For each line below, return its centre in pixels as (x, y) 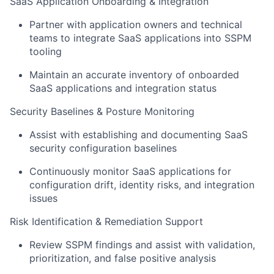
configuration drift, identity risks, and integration (142, 185)
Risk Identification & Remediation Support (106, 222)
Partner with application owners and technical (136, 25)
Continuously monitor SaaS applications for (130, 172)
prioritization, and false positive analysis (123, 258)
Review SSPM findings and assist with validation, (142, 245)
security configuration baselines (103, 148)
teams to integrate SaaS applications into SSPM (140, 38)
